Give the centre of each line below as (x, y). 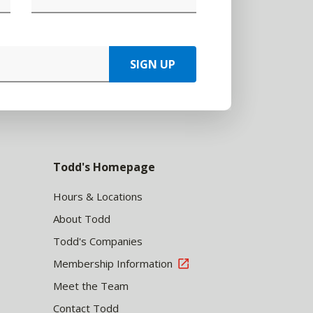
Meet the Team (91, 286)
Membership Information (113, 263)
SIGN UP (153, 64)
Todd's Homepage (104, 167)
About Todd (82, 219)
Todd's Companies (98, 241)
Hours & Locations (98, 196)
